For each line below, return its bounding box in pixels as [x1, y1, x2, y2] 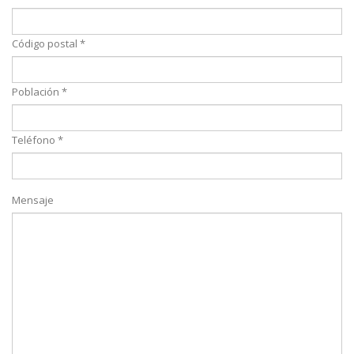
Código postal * [12, 36, 85, 51]
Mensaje [12, 193, 54, 208]
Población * [12, 85, 67, 100]
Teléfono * [12, 133, 63, 148]
